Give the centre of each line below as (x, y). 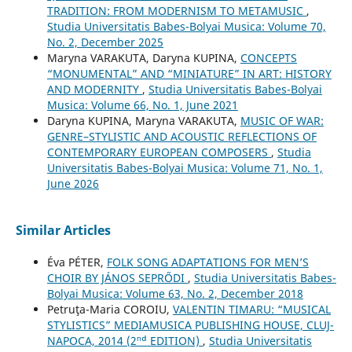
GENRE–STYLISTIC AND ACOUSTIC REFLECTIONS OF (181, 136)
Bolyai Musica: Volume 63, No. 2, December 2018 (175, 293)
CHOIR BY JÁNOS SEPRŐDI (117, 277)
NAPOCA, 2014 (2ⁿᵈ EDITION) (125, 340)
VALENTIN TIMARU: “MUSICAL (251, 309)
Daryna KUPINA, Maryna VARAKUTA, (143, 120)
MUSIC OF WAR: (282, 120)
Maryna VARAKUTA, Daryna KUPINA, (143, 57)
